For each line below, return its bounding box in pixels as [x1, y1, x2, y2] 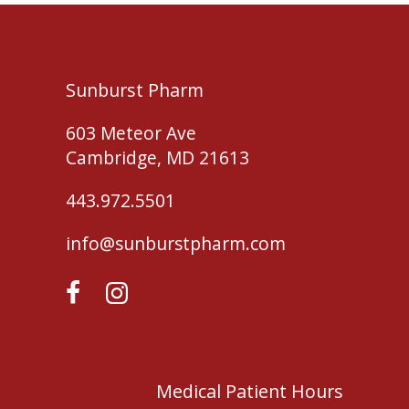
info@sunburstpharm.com [66, 231, 287, 257]
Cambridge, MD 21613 [66, 145, 250, 171]
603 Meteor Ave [66, 121, 197, 146]
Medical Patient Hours [155, 379, 343, 404]
